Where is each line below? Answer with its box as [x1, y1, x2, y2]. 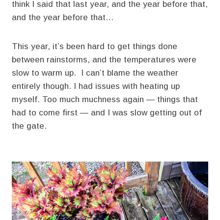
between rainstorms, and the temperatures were [12, 55, 196, 65]
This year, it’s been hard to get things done [12, 42, 177, 52]
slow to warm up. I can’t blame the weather [12, 68, 178, 78]
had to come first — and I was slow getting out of [12, 108, 202, 118]
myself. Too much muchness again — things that [12, 95, 198, 105]
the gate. [12, 121, 47, 131]
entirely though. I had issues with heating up [12, 82, 180, 91]
